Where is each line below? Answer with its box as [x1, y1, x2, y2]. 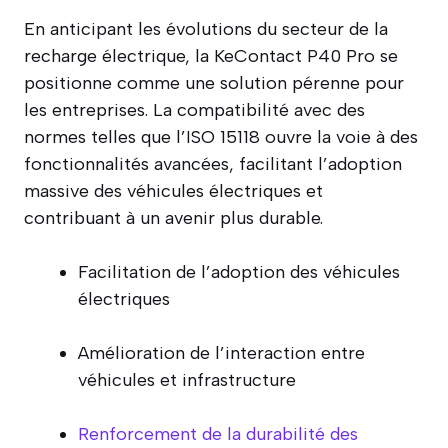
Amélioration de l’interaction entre [78, 341, 365, 364]
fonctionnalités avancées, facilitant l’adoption [24, 152, 402, 175]
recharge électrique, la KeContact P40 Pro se [24, 44, 398, 67]
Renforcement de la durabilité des [78, 422, 358, 445]
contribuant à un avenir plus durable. [24, 206, 323, 229]
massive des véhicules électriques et [24, 179, 323, 202]
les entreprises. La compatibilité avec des [24, 98, 365, 121]
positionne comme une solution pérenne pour [24, 71, 404, 94]
